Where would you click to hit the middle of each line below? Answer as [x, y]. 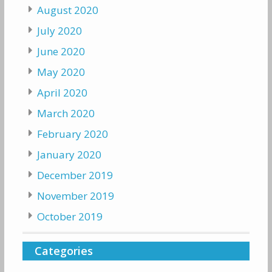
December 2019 [75, 175]
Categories [63, 251]
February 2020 [72, 134]
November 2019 [75, 196]
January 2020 [69, 155]
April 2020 [62, 93]
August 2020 [67, 10]
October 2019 [70, 217]
